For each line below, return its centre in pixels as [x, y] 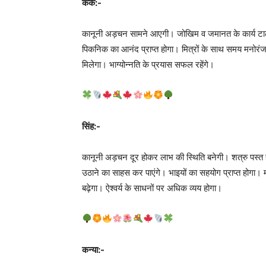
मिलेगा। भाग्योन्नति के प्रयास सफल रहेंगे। [148, 64]
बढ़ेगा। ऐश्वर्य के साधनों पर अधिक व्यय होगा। [152, 188]
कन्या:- [93, 249]
